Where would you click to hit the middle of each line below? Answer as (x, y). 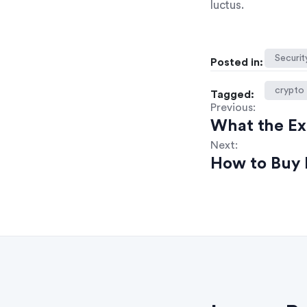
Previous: (233, 107)
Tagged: (232, 94)
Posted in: (237, 62)
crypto (290, 90)
